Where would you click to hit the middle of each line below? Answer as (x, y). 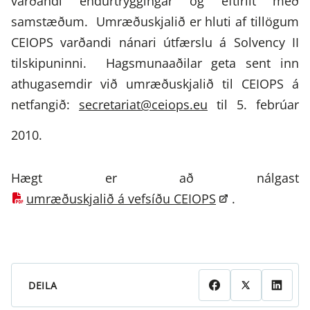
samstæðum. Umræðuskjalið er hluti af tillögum (155, 22)
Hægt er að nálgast (155, 178)
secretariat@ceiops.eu (143, 105)
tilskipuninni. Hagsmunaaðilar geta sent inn (155, 63)
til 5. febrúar (253, 105)
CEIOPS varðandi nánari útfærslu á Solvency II (155, 43)
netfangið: (45, 105)
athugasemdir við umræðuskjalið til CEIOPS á (155, 84)
